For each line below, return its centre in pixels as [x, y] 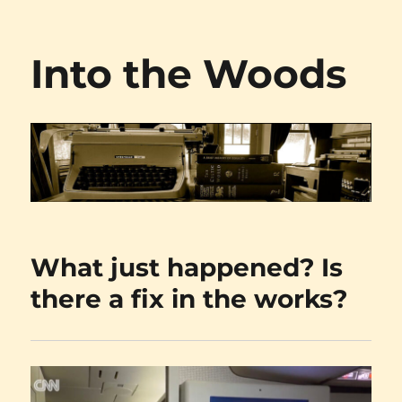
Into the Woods [189, 74]
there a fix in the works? [189, 299]
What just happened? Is [187, 268]
